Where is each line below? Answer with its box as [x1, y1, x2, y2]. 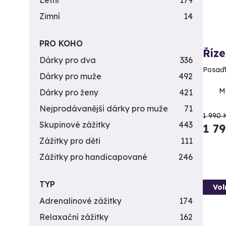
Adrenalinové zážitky [39, 196, 122, 206]
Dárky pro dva [39, 55, 96, 65]
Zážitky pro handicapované [39, 152, 147, 162]
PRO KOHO [39, 38, 83, 48]
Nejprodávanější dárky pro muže [39, 103, 168, 114]
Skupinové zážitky [39, 120, 110, 130]
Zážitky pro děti [39, 136, 100, 146]
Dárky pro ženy [39, 87, 98, 97]
